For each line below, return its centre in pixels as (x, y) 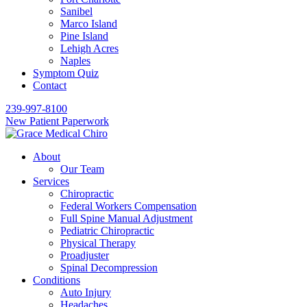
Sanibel (76, 11)
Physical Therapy (98, 243)
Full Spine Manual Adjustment (126, 218)
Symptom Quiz (66, 73)
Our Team (82, 169)
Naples (75, 61)
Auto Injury (86, 292)
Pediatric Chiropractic (107, 231)
